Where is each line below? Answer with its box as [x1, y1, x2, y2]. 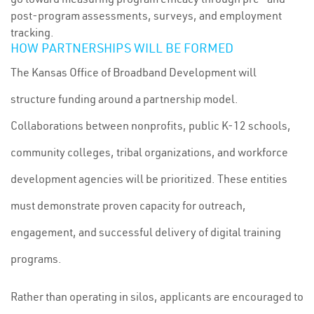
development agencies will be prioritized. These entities [11, 172, 287, 186]
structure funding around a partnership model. [11, 92, 238, 106]
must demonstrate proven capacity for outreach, [11, 198, 246, 212]
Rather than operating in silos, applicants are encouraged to [11, 289, 303, 303]
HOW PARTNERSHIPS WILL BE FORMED [11, 40, 233, 56]
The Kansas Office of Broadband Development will [11, 65, 257, 79]
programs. [11, 252, 62, 266]
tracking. [11, 25, 54, 39]
